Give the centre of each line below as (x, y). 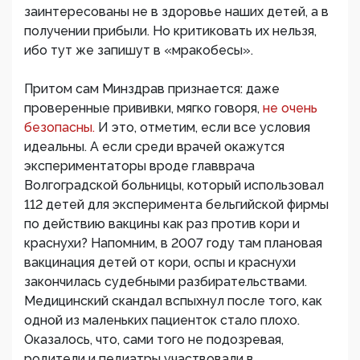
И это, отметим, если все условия (204, 128)
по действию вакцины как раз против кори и (162, 224)
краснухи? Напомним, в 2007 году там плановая (173, 243)
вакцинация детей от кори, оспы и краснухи (160, 263)
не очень (290, 108)
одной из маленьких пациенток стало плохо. (162, 321)
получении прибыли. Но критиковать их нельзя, (170, 31)
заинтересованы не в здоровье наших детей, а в (176, 12)
